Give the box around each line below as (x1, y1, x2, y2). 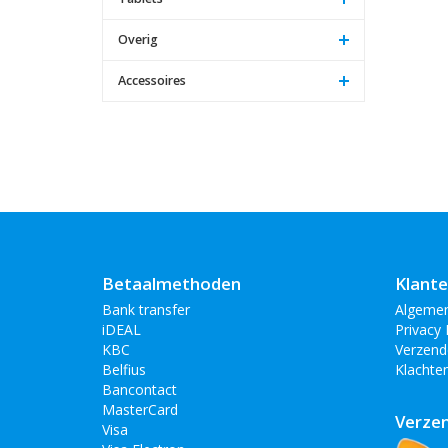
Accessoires (118, 71, 186, 89)
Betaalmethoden (102, 271, 241, 295)
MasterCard (102, 399, 178, 419)
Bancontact (102, 379, 177, 399)
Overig (118, 30, 158, 48)
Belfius (102, 359, 146, 379)
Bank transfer (102, 299, 190, 319)
